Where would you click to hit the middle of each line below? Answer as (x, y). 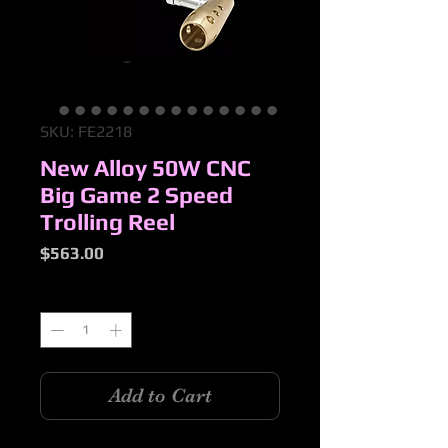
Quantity (64, 296)
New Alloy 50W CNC (145, 168)
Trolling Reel (107, 222)
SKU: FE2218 (86, 132)
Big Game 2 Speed (136, 195)
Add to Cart (160, 395)
